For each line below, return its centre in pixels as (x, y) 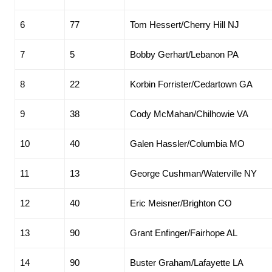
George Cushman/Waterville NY (193, 174)
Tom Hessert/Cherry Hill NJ (185, 25)
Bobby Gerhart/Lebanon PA (184, 55)
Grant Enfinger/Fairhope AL (184, 233)
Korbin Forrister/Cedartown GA (191, 84)
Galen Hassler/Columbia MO (187, 144)
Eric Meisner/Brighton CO (181, 203)
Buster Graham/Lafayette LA (187, 263)
